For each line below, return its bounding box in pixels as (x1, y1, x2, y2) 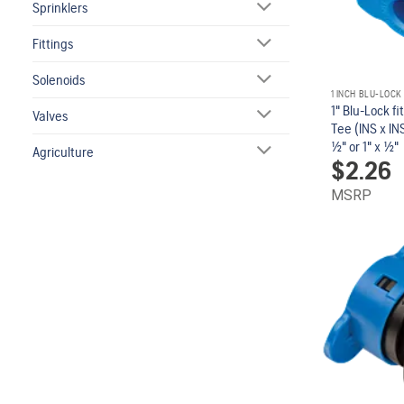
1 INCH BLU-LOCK (330, 88, 402, 100)
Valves (32, 106, 68, 124)
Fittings (32, 35, 73, 53)
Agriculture (32, 142, 94, 161)
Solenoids (32, 71, 85, 88)
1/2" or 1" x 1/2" (330, 138, 399, 156)
